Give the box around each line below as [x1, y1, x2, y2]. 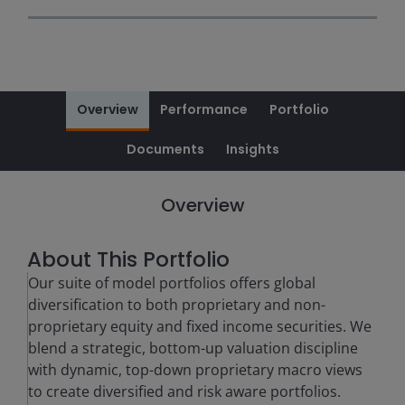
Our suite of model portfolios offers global [28, 273, 316, 293]
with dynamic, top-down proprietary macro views [28, 360, 363, 380]
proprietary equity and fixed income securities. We [28, 316, 372, 336]
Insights [225, 140, 279, 158]
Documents [126, 140, 204, 158]
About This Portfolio [27, 245, 230, 274]
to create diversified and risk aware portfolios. [28, 381, 341, 401]
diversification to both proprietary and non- [28, 295, 325, 315]
